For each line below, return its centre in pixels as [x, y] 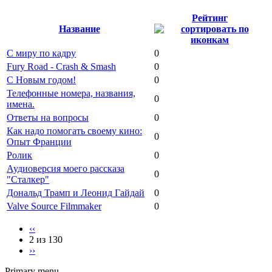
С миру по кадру [41, 53]
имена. [21, 104]
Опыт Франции [39, 141]
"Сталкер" [28, 179]
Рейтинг [210, 18]
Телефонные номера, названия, [71, 93]
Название [79, 29]
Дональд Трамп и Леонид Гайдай [76, 192]
